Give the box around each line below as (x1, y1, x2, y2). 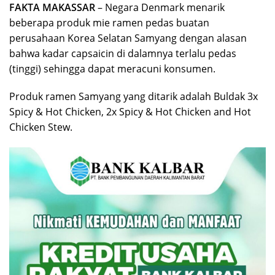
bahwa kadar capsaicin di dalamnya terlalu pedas (9, 46, 236, 60)
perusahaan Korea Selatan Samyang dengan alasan (9, 31, 247, 45)
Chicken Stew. (9, 120, 72, 134)
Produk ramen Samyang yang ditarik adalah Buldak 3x (9, 89, 258, 103)
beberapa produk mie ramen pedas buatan (9, 15, 209, 29)
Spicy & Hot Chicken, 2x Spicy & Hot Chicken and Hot (9, 104, 251, 118)
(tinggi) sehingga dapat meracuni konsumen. (9, 61, 215, 76)
